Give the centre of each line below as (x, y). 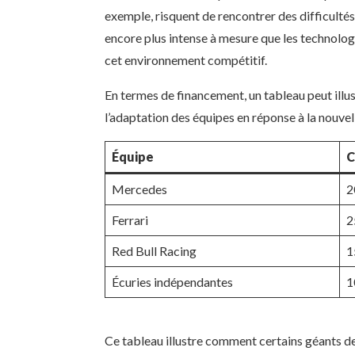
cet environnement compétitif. (186, 60)
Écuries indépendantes (172, 282)
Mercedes (139, 189)
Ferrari (130, 220)
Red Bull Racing (154, 251)
